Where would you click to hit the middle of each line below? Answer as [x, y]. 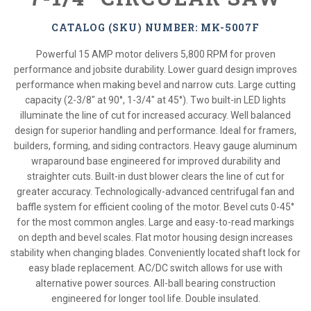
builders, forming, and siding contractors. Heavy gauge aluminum [155, 146]
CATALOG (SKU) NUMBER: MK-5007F [155, 27]
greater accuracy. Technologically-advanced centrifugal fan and [155, 192]
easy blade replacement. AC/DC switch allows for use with [155, 268]
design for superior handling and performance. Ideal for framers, [155, 131]
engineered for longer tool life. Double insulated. [155, 299]
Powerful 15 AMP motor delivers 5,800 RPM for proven [155, 54]
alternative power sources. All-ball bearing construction [155, 283]
